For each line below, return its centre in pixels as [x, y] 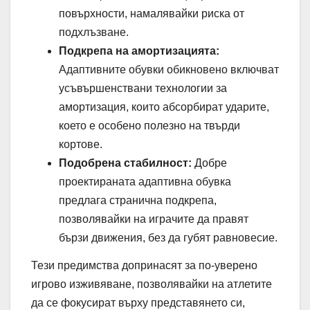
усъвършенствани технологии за [143, 89]
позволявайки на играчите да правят [154, 219]
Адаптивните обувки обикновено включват [169, 70]
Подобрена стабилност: [125, 163]
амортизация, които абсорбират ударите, [164, 107]
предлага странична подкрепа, [138, 201]
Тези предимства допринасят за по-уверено [144, 266]
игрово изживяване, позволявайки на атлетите [152, 284]
